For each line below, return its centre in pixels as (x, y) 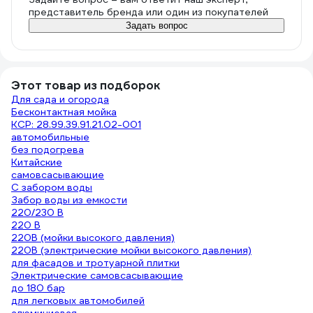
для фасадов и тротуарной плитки (95, 263)
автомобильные (50, 137)
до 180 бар (38, 288)
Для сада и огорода (60, 99)
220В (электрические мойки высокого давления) (131, 250)
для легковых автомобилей (78, 300)
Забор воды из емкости (69, 200)
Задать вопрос (156, 26)
